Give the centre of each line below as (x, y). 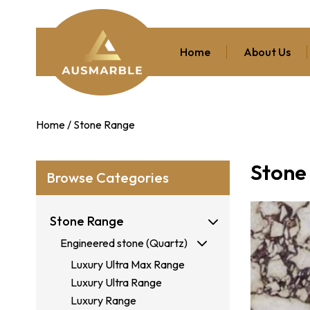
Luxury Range (103, 300)
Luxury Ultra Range (116, 282)
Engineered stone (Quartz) (124, 243)
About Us (267, 52)
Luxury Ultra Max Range (128, 264)
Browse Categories (108, 177)
